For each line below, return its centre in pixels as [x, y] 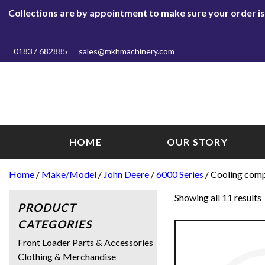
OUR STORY [197, 141]
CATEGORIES [55, 224]
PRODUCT [47, 207]
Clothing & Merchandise [67, 256]
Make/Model [69, 174]
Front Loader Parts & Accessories [85, 242]
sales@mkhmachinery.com [127, 51]
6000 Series [180, 174]
